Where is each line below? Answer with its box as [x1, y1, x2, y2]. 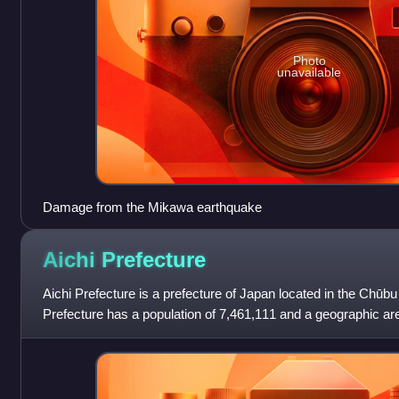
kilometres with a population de [42, 327, 221, 343]
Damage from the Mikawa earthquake [42, 199, 262, 216]
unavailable [277, 64, 342, 79]
